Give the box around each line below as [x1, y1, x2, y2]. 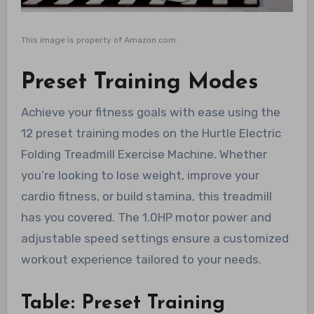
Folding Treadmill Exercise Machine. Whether [20, 147, 267, 162]
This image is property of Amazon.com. [20, 35, 178, 46]
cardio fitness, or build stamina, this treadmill [20, 189, 272, 204]
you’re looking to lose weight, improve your [20, 168, 259, 183]
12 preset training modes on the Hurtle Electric [20, 126, 281, 141]
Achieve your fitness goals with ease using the [20, 105, 280, 120]
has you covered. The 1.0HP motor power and [20, 210, 271, 225]
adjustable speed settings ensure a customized [20, 231, 289, 246]
